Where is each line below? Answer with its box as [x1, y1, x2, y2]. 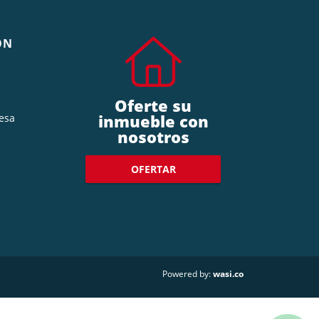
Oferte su [115, 94, 192, 116]
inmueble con [98, 110, 209, 132]
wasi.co [213, 267, 244, 280]
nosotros [117, 125, 189, 147]
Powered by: [162, 268, 211, 281]
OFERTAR [130, 162, 176, 176]
